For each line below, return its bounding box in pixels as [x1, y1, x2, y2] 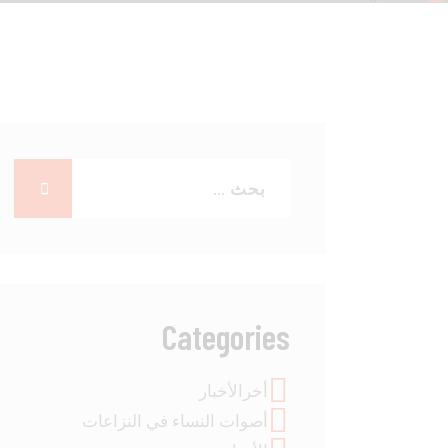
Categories [162, 315, 290, 357]
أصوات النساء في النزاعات [81, 411, 268, 432]
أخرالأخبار [198, 381, 268, 402]
